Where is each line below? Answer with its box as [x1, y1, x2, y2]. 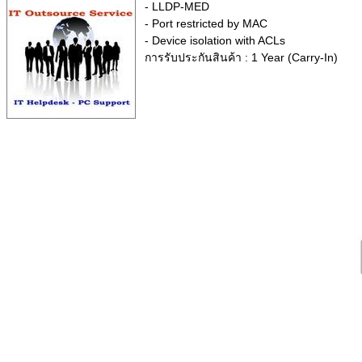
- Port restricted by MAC [145, 17, 267, 31]
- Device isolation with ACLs [145, 34, 285, 48]
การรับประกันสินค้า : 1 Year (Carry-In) [145, 51, 338, 65]
